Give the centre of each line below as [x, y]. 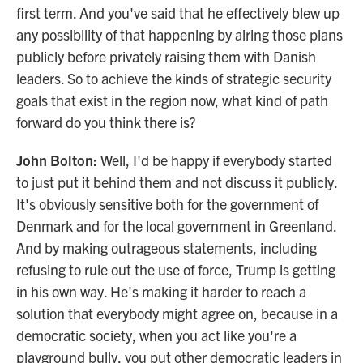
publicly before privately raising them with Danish [166, 56]
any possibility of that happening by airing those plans [179, 34]
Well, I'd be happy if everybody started [215, 160]
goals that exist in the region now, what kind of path [172, 100]
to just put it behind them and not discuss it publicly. [177, 182]
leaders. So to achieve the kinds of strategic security [174, 78]
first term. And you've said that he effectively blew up [178, 13]
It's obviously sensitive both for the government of [167, 204]
